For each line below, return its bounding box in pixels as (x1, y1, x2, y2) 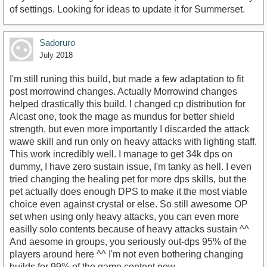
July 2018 (39, 51, 73, 60)
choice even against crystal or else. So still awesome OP (10, 199, 248, 210)
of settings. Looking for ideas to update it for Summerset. (10, 4, 245, 15)
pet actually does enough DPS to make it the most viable (10, 187, 247, 197)
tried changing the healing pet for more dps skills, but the (10, 174, 247, 185)
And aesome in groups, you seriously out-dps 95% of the (10, 237, 247, 247)
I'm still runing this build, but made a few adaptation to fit (10, 74, 244, 85)
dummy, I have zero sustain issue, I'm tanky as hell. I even (10, 162, 252, 172)
